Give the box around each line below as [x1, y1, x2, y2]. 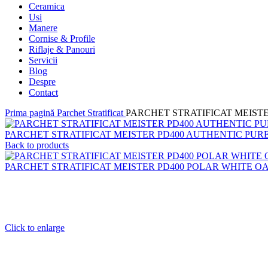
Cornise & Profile [29, 33, 95, 44]
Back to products [5, 139, 69, 150]
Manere [29, 22, 57, 33]
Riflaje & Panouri [29, 44, 95, 54]
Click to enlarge [5, 222, 65, 233]
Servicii [29, 54, 57, 65]
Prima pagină [5, 107, 57, 118]
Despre [29, 76, 56, 87]
